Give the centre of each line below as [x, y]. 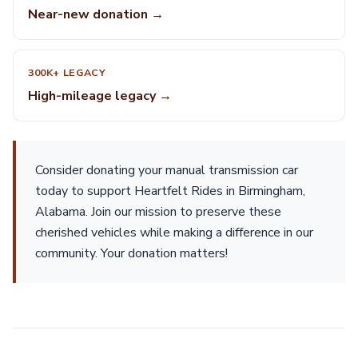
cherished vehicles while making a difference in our [174, 233]
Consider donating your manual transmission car [167, 170]
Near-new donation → [96, 14]
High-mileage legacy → [100, 96]
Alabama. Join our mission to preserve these [158, 212]
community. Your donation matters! [131, 253]
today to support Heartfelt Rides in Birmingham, [170, 191]
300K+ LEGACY [67, 72]
